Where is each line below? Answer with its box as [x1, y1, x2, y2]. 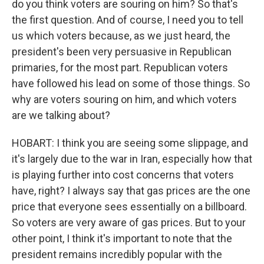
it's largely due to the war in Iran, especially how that [12, 153, 252, 165]
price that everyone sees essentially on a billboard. [12, 200, 247, 213]
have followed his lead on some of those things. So [12, 77, 250, 90]
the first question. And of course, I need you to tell [12, 14, 243, 26]
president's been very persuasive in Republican [12, 45, 232, 58]
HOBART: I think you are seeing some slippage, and [12, 137, 248, 149]
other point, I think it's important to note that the [12, 232, 232, 245]
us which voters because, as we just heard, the [12, 29, 230, 42]
